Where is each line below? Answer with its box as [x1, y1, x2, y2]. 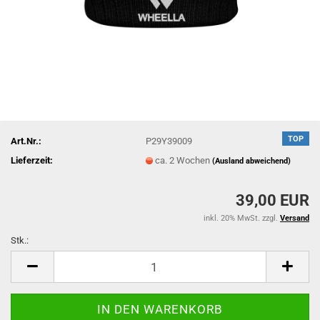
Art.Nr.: [11, 135, 41, 146]
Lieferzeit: [11, 154, 53, 166]
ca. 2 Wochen [155, 154, 213, 166]
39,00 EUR [236, 191, 309, 209]
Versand [280, 214, 309, 223]
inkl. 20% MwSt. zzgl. [204, 214, 280, 223]
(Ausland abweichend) [212, 156, 291, 166]
